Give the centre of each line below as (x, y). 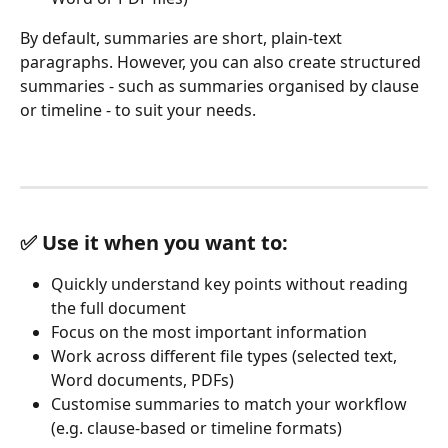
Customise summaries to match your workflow (231, 404)
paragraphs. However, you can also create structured (222, 61)
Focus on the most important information (209, 331)
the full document (118, 307)
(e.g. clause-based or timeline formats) (196, 428)
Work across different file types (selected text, (226, 356)
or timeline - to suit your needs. (138, 109)
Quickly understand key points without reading (231, 283)
